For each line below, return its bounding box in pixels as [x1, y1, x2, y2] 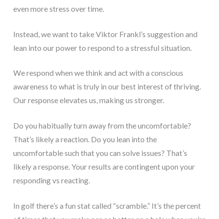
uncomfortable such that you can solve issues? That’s [13, 148, 187, 158]
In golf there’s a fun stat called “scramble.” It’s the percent [13, 200, 201, 210]
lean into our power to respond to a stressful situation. [13, 43, 192, 52]
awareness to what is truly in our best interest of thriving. [13, 82, 201, 91]
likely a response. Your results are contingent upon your [13, 162, 195, 172]
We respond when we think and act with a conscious [13, 68, 183, 78]
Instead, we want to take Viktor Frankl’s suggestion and [13, 29, 197, 39]
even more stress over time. [13, 4, 104, 14]
